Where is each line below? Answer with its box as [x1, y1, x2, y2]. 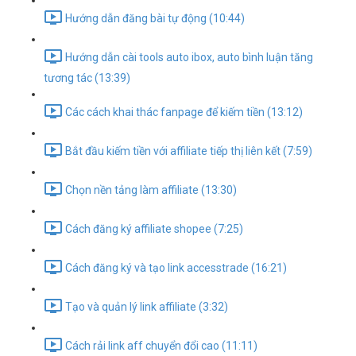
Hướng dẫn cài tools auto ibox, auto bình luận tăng [65, 51, 313, 64]
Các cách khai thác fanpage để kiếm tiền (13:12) [65, 106, 303, 119]
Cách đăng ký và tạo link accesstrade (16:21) [65, 261, 287, 275]
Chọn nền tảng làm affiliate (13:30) [65, 184, 237, 197]
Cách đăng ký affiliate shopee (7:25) [65, 222, 243, 236]
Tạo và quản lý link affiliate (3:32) [65, 300, 228, 314]
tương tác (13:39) [44, 72, 130, 84]
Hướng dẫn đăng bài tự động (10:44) [65, 12, 245, 25]
